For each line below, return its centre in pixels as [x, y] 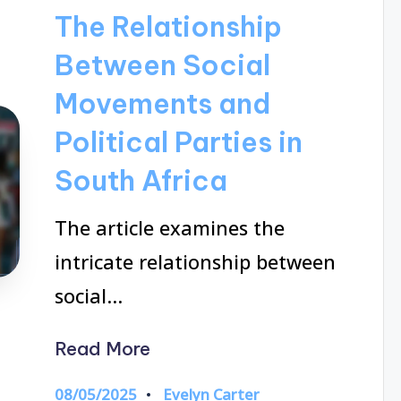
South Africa [141, 181]
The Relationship [168, 27]
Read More [102, 349]
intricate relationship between [195, 261]
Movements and [162, 104]
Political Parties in [178, 142]
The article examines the [169, 227]
